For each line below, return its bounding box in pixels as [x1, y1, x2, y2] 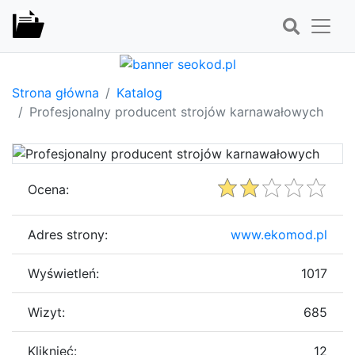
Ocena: [28, 181, 69, 197]
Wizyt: [28, 303, 65, 320]
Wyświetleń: [28, 265, 99, 281]
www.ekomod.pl [231, 226, 327, 242]
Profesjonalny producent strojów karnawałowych [29, 103, 323, 120]
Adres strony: [28, 226, 108, 242]
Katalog [116, 84, 162, 101]
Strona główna [12, 84, 99, 101]
